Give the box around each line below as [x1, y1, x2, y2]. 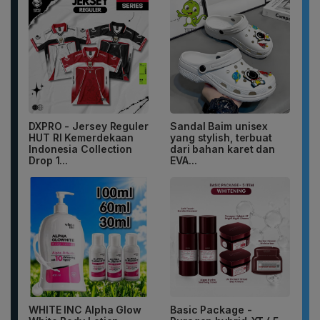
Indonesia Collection [29, 143, 133, 156]
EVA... [170, 154, 197, 167]
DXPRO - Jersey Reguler [29, 120, 149, 133]
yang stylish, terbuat [170, 131, 272, 144]
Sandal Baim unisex [170, 120, 269, 133]
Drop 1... [29, 154, 69, 167]
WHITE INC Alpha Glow [29, 304, 141, 316]
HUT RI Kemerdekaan [29, 131, 134, 144]
